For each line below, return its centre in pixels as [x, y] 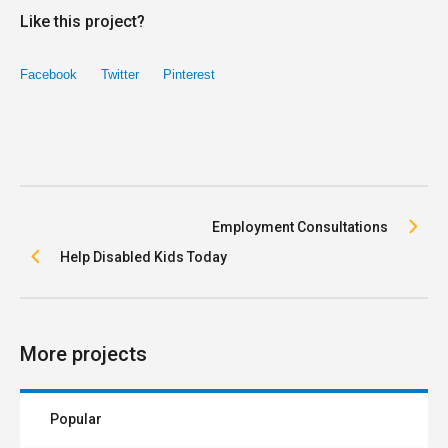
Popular [76, 419]
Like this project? [82, 22]
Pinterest [189, 75]
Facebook [48, 75]
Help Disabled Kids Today [143, 257]
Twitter [120, 75]
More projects [83, 354]
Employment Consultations [300, 227]
